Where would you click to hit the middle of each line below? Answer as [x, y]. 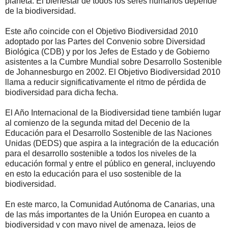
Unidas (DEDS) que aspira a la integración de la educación [112, 144]
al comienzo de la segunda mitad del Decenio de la [97, 123]
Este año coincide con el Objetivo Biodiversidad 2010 [102, 32]
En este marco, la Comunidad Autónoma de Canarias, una [110, 205]
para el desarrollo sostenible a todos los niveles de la [101, 154]
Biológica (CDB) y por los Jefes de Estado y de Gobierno [107, 52]
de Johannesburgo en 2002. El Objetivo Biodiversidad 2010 [113, 72]
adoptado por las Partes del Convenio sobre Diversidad [105, 42]
